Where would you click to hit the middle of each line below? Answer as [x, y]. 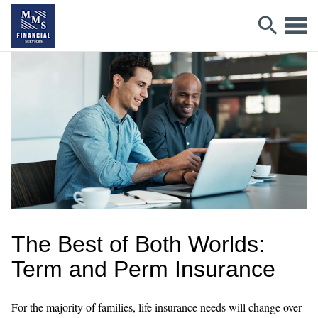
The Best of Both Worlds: [138, 244]
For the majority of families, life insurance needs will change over [157, 307]
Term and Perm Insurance [143, 269]
